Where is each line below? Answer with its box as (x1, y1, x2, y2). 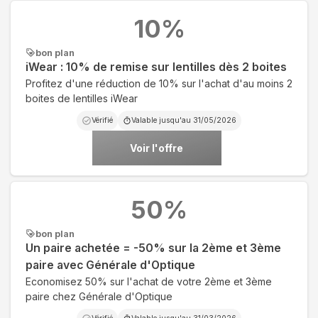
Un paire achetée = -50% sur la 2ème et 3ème (26, 241, 281, 255)
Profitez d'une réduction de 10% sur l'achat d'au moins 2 (26, 77, 292, 89)
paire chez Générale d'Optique (26, 290, 172, 302)
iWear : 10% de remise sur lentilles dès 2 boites (26, 60, 287, 74)
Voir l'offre (130, 141, 183, 154)
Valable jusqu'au (131, 115, 193, 125)
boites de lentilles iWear (26, 92, 138, 104)
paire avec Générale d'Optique (26, 258, 195, 272)
